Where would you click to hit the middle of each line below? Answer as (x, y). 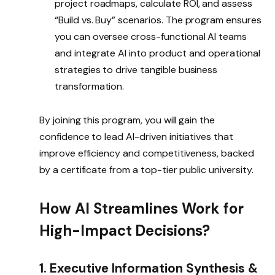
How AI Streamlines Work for (141, 209)
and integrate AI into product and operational (157, 53)
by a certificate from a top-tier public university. (146, 169)
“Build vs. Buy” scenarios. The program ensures (158, 20)
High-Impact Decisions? (125, 231)
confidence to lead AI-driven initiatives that (136, 136)
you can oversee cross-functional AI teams (151, 36)
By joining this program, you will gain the (127, 120)
